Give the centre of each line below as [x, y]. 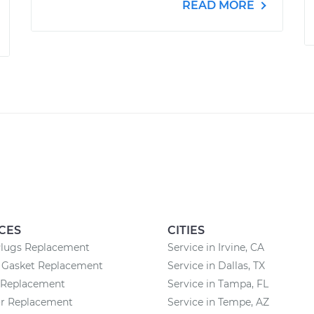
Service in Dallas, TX [216, 266]
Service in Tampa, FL [218, 284]
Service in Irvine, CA [216, 247]
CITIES [186, 230]
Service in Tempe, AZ [218, 302]
